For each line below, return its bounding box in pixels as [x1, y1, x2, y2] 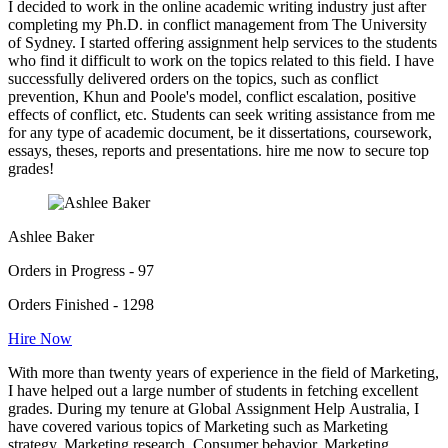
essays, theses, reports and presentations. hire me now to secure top [8, 142, 429, 160]
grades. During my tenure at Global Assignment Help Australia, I [8, 400, 419, 418]
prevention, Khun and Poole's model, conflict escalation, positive [8, 88, 416, 106]
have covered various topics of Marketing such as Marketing [8, 418, 388, 436]
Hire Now [8, 330, 72, 348]
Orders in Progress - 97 [8, 262, 154, 280]
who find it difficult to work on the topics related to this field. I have [8, 52, 434, 70]
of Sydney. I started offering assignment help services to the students [8, 34, 437, 52]
